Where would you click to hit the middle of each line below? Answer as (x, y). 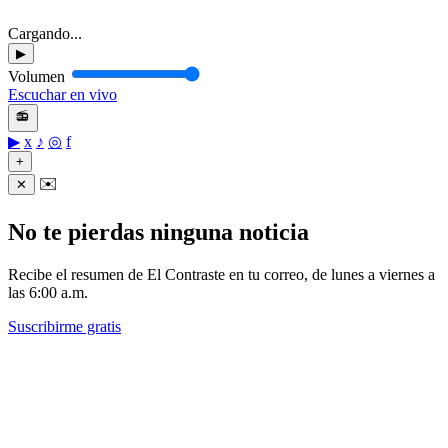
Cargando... (45, 34)
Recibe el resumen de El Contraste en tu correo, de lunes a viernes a (221, 275)
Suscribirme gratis (64, 327)
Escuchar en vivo (62, 95)
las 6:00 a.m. (48, 293)
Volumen (36, 77)
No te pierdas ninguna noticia (158, 232)
